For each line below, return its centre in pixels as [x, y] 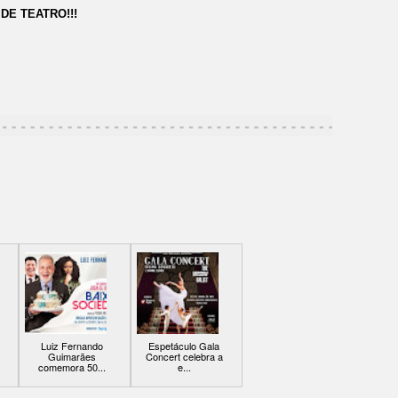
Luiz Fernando [72, 346]
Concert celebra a [184, 357]
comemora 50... [72, 367]
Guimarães [72, 357]
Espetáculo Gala [184, 346]
